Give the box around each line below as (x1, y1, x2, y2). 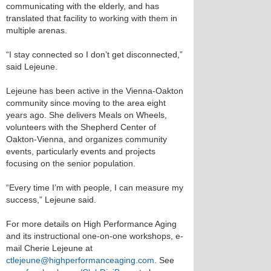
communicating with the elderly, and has (6, 1, 159, 11)
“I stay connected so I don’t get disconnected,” (6, 50, 183, 59)
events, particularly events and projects (6, 146, 155, 156)
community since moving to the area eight (6, 98, 166, 108)
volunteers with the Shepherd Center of (6, 122, 156, 132)
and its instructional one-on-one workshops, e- (6, 231, 183, 241)
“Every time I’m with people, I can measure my (6, 183, 183, 192)
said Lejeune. (6, 62, 57, 71)
